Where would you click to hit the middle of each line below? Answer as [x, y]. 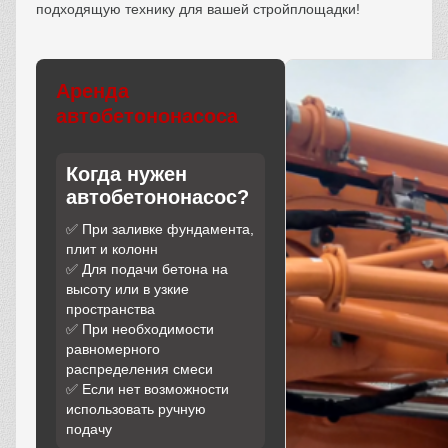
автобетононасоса [147, 116]
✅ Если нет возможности [147, 389]
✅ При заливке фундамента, [160, 229]
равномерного [113, 349]
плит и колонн [112, 249]
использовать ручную [136, 409]
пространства [110, 309]
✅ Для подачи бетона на [147, 269]
